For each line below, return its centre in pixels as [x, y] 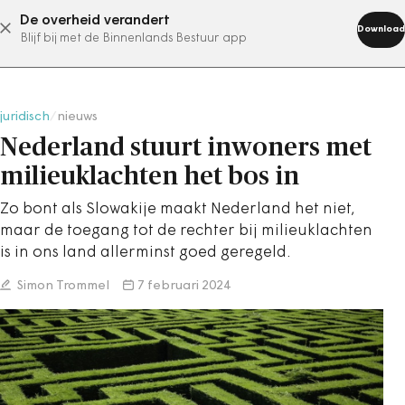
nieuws [77, 117]
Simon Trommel [62, 286]
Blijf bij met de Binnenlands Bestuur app [133, 38]
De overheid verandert [95, 21]
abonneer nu [180, 28]
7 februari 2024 [184, 286]
